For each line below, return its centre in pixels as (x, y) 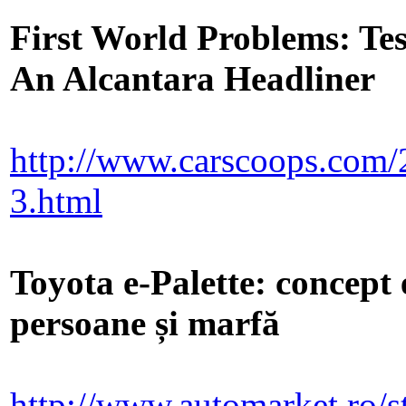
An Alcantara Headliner (193, 79)
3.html (56, 201)
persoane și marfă (145, 324)
